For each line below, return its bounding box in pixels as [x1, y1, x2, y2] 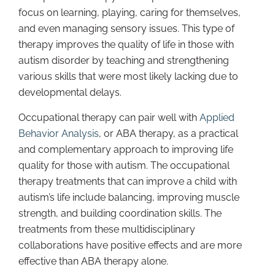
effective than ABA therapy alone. [18, 255, 168, 267]
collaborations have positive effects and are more [18, 239, 242, 251]
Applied [199, 111, 234, 123]
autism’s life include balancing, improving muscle [18, 191, 239, 203]
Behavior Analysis [18, 127, 99, 139]
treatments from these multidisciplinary [18, 223, 195, 235]
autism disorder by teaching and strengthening [18, 54, 229, 66]
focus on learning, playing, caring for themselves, [18, 6, 241, 18]
